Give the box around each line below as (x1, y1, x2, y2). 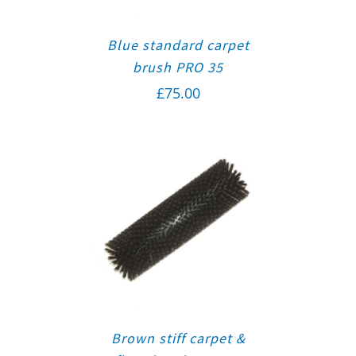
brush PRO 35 (133, 58, 223, 77)
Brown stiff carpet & (110, 329, 246, 348)
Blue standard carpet (106, 36, 250, 55)
